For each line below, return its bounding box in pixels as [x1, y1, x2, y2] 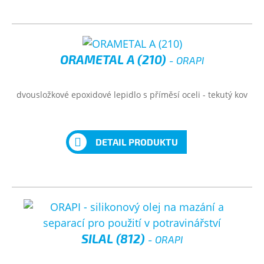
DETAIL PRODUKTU [95, 136, 178, 147]
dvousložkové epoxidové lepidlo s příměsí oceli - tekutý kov [16, 89, 247, 100]
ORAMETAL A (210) [60, 52, 169, 67]
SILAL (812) [81, 231, 148, 246]
